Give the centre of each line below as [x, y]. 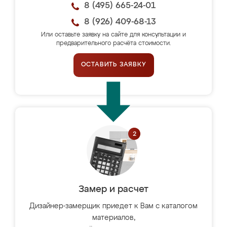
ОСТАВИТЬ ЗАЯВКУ [113, 65]
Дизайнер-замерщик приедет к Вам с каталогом [113, 206]
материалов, [113, 218]
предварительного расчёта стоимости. [113, 44]
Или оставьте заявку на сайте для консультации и [113, 35]
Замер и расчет [113, 190]
